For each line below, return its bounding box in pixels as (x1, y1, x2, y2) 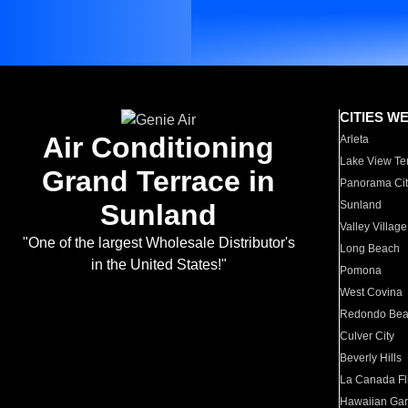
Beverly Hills (340, 352, 403, 364)
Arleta (340, 133, 370, 146)
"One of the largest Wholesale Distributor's (22, 235, 295, 250)
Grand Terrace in (42, 165, 275, 198)
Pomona (340, 264, 382, 277)
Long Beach (340, 242, 401, 255)
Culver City (340, 330, 395, 342)
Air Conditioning (43, 131, 274, 164)
